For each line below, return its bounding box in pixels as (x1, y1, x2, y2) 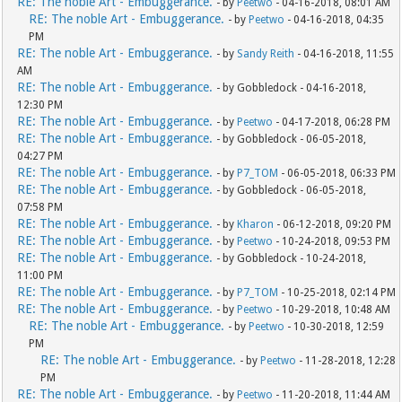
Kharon (237, 218, 275, 232)
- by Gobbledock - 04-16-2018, (216, 82, 367, 95)
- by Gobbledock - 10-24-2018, (216, 252, 367, 266)
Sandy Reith (237, 48, 295, 61)
